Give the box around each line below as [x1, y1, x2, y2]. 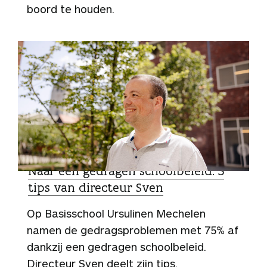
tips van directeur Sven [28, 179, 163, 195]
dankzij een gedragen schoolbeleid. [27, 240, 206, 253]
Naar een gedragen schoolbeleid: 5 [28, 162, 224, 179]
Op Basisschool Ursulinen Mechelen [27, 206, 206, 220]
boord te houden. [27, 2, 114, 15]
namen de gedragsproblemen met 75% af [27, 223, 238, 237]
